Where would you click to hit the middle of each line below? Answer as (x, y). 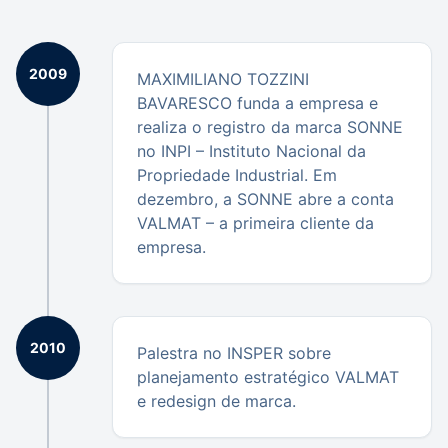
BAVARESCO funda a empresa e (257, 103)
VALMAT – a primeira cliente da (255, 223)
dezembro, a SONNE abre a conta (265, 199)
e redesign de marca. (216, 401)
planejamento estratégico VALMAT (268, 377)
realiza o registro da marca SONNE (270, 127)
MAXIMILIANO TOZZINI (223, 79)
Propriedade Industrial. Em (237, 175)
